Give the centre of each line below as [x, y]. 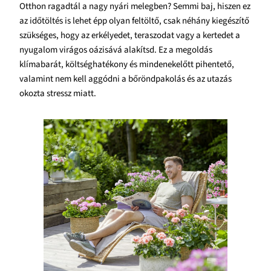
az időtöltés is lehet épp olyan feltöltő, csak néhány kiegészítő [134, 21]
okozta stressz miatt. [58, 93]
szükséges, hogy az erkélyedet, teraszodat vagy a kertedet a [130, 35]
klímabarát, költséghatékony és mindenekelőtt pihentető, [127, 64]
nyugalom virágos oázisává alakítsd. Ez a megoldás [116, 50]
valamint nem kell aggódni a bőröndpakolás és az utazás [126, 79]
